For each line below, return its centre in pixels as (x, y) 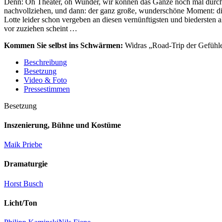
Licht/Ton (21, 203)
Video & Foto (45, 80)
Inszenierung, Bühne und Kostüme (62, 125)
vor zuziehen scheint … (41, 28)
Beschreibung (45, 62)
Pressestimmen (47, 89)
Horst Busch (24, 183)
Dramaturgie (26, 164)
